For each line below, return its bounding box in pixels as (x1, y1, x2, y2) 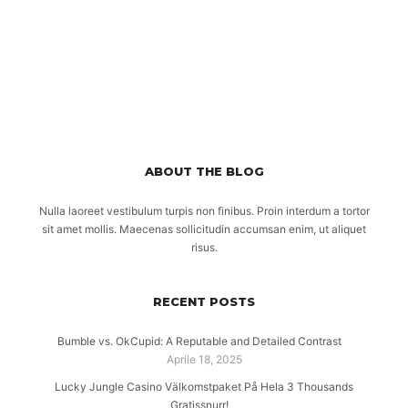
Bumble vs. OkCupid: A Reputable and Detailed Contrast (57, 334, 342, 349)
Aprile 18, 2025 (166, 352, 242, 367)
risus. (190, 240, 218, 255)
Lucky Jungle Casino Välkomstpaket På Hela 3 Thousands (55, 380, 353, 394)
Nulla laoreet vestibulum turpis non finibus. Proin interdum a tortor (38, 204, 370, 219)
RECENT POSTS (153, 294, 255, 310)
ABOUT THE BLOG (144, 164, 264, 179)
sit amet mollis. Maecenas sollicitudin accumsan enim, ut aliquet (42, 222, 366, 237)
